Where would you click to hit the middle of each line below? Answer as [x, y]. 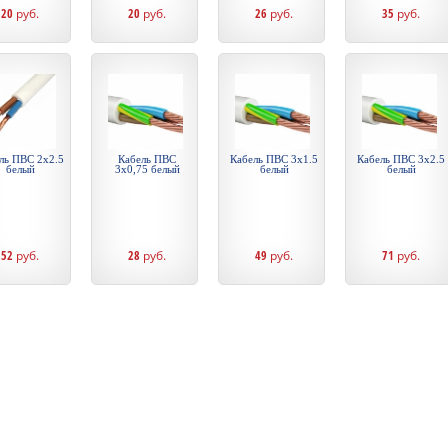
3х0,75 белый [147, 169]
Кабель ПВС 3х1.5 [274, 159]
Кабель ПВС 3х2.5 [401, 159]
